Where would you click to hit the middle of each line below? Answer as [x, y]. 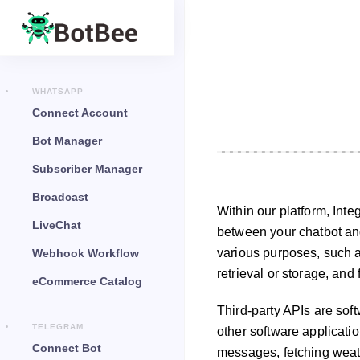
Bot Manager [67, 141]
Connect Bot [67, 348]
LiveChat [57, 225]
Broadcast [60, 197]
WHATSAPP [58, 91]
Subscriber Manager [87, 169]
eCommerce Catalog [87, 281]
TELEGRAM [58, 327]
